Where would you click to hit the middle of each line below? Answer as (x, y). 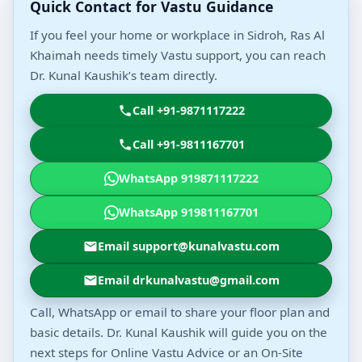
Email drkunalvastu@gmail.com (188, 280)
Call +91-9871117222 (188, 111)
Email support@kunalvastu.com (188, 246)
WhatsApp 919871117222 (188, 179)
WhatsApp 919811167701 (188, 213)
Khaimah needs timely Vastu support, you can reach (178, 55)
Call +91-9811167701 (188, 145)
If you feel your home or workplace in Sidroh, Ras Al (177, 35)
